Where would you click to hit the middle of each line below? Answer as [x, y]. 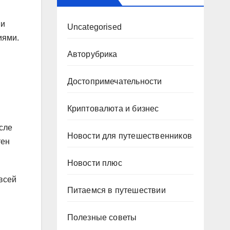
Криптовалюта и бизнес [113, 109]
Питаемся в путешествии [116, 190]
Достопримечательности [114, 81]
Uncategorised [94, 27]
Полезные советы [102, 217]
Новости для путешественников [130, 136]
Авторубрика [92, 54]
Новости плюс [94, 163]
